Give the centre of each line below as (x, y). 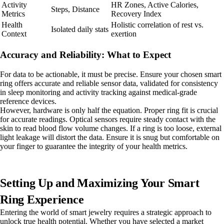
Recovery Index (136, 14)
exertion (124, 34)
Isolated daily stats (80, 29)
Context (14, 34)
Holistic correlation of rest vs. (157, 25)
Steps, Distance (75, 9)
